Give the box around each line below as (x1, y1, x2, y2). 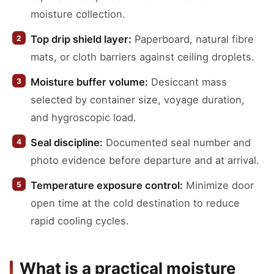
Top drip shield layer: (31, 33, 131, 45)
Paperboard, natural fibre (131, 33, 254, 45)
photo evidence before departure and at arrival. (31, 154, 259, 166)
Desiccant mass (148, 76, 227, 88)
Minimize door (183, 179, 254, 191)
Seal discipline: (31, 136, 103, 149)
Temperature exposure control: (31, 179, 183, 191)
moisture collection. (31, 8, 125, 20)
